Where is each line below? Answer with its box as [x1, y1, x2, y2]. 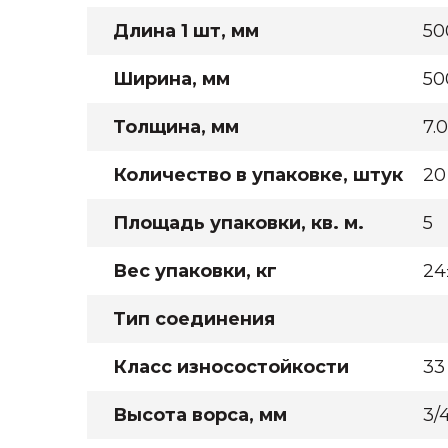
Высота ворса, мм [113, 404, 287, 426]
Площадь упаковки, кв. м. [113, 212, 364, 234]
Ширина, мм [113, 68, 230, 90]
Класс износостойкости [113, 356, 349, 378]
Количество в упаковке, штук [113, 164, 403, 186]
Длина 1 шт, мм [113, 20, 259, 42]
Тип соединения [113, 308, 275, 330]
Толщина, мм [113, 116, 239, 138]
